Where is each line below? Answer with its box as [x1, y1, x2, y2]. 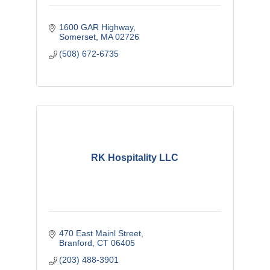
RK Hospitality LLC [91, 152, 179, 163]
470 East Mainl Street [59, 228, 142, 238]
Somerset [59, 31, 96, 42]
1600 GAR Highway [59, 22, 134, 32]
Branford [59, 237, 93, 248]
